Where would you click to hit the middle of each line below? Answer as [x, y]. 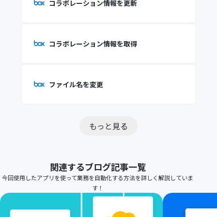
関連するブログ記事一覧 [98, 167]
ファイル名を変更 [76, 84]
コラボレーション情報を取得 [93, 44]
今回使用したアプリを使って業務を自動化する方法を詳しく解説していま [98, 178]
